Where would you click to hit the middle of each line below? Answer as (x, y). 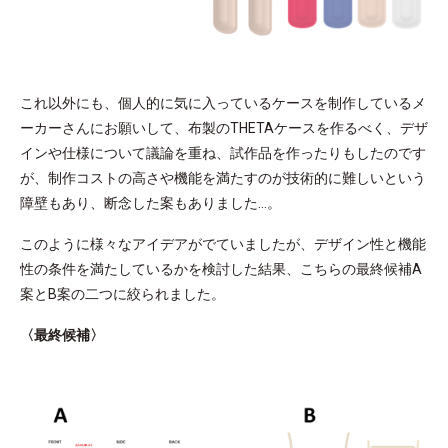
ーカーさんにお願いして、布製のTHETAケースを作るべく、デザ (224, 127)
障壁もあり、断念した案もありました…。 (150, 202)
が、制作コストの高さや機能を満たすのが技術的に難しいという (223, 177)
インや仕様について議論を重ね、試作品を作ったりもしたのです (223, 152)
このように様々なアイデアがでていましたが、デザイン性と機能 (223, 243)
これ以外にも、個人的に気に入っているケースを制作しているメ (223, 102)
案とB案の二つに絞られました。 (122, 293)
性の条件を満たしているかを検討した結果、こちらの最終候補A (221, 268)
